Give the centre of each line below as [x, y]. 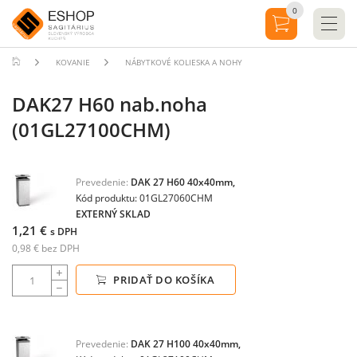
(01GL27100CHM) [91, 129]
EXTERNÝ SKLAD [113, 214]
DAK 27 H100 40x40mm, [186, 344]
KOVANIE [73, 62]
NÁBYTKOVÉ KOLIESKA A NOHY [184, 62]
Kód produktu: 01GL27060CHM [144, 198]
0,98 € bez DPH [46, 248]
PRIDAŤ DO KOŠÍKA [163, 280]
